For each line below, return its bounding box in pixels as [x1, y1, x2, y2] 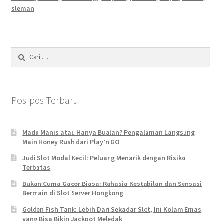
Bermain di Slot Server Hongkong [22, 188, 124, 198]
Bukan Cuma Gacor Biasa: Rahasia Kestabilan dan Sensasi [22, 179, 202, 188]
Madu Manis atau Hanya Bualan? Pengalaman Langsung [22, 128, 195, 137]
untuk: [10, 58, 29, 68]
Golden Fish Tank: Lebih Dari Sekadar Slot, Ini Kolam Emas [22, 205, 202, 214]
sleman [11, 3, 34, 13]
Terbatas [22, 163, 51, 172]
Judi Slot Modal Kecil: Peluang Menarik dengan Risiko [22, 153, 186, 163]
